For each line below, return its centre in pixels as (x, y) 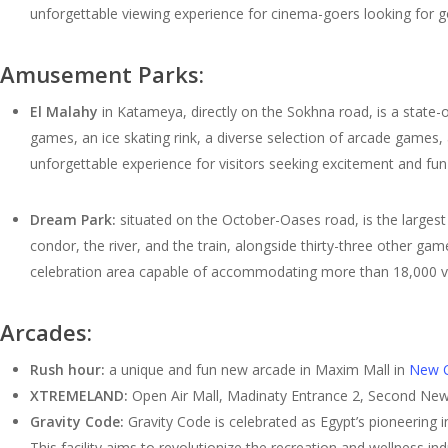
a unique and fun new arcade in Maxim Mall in (257, 369)
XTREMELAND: (79, 395)
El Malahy (66, 111)
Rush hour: (67, 369)
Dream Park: (73, 219)
